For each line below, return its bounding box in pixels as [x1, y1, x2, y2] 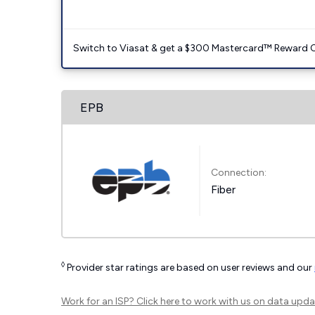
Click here [136, 295, 179, 307]
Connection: [211, 166, 267, 179]
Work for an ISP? [61, 295, 136, 307]
